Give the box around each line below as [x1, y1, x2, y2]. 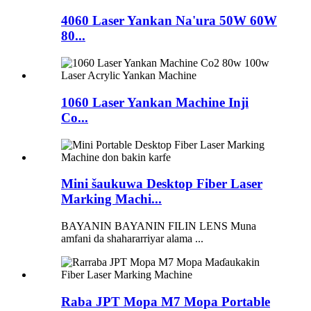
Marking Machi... [61, 192, 162, 207]
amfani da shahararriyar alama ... [61, 232, 203, 244]
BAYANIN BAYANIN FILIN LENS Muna [61, 219, 256, 232]
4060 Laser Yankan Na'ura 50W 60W [61, 13, 277, 28]
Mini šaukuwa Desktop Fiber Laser [61, 176, 262, 192]
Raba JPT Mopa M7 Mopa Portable [61, 294, 270, 309]
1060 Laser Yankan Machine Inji [61, 94, 249, 110]
